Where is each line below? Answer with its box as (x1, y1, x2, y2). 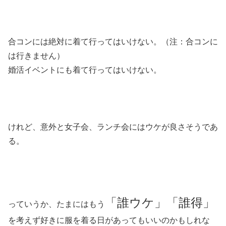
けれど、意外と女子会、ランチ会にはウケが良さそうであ (8, 123, 218, 132)
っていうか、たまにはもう (8, 199, 105, 208)
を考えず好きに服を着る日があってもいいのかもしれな (8, 215, 210, 224)
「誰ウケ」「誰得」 (105, 195, 215, 209)
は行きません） (8, 51, 65, 60)
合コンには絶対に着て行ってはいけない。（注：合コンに (8, 37, 218, 46)
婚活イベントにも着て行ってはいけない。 (8, 65, 161, 74)
